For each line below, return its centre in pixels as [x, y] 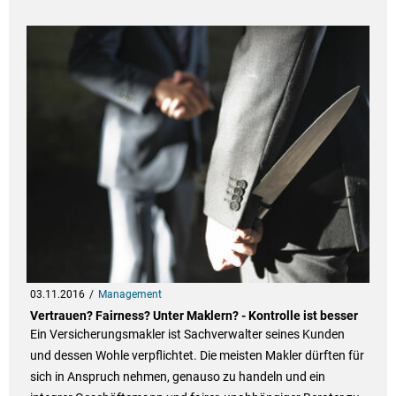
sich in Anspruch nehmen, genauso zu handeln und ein [177, 377]
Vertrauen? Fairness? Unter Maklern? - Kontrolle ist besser [194, 316]
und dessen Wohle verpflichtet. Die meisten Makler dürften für [197, 356]
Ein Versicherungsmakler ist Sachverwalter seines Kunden [187, 335]
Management [129, 295]
